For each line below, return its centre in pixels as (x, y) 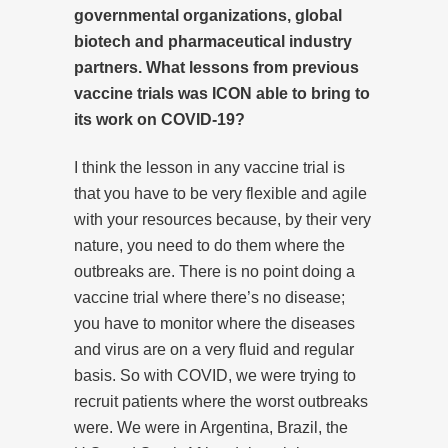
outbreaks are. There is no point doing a (214, 271)
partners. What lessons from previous (216, 67)
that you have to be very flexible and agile (220, 193)
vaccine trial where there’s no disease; (209, 297)
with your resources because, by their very (222, 219)
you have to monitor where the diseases (214, 323)
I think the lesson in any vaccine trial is (209, 167)
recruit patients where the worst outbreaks (221, 401)
